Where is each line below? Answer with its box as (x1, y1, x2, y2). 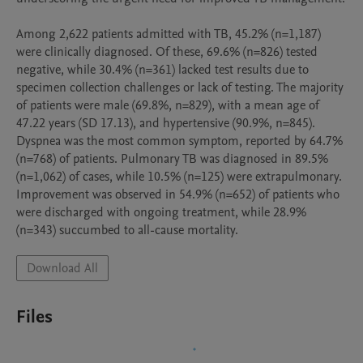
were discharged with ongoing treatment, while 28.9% (16, 203, 306, 221)
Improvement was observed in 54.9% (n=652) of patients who (16, 186, 340, 203)
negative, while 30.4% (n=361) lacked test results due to (16, 61, 309, 79)
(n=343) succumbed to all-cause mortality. (16, 221, 241, 239)
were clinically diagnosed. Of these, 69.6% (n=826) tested (16, 43, 318, 61)
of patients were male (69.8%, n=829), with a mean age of (16, 96, 319, 114)
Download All (27, 259, 98, 277)
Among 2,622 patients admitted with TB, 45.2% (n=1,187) (16, 25, 321, 43)
